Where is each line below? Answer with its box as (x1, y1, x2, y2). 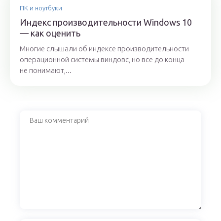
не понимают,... (20, 66, 72, 75)
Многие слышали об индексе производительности (20, 44, 189, 53)
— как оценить (20, 28, 80, 38)
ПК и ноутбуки (20, 4, 62, 12)
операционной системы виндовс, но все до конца (20, 55, 184, 64)
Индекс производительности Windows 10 (20, 17, 192, 28)
